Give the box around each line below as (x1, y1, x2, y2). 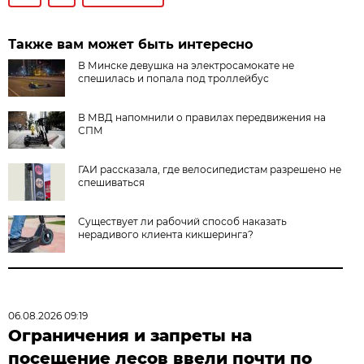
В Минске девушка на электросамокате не (78, 58, 295, 71)
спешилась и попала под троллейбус (78, 71, 270, 84)
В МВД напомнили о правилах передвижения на (78, 110, 327, 123)
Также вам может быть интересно (8, 36, 253, 52)
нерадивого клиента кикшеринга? (78, 227, 254, 240)
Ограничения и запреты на (8, 325, 253, 345)
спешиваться (78, 175, 145, 188)
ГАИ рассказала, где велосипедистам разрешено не (78, 162, 342, 175)
